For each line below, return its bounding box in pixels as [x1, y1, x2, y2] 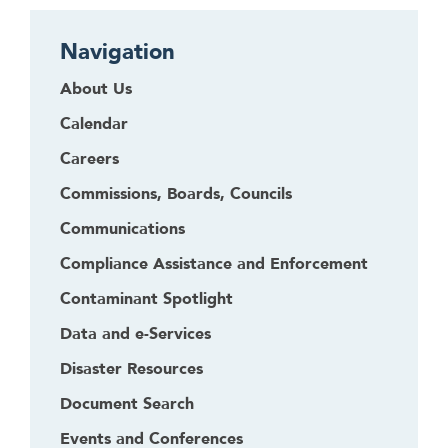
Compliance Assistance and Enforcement [60, 252, 368, 275]
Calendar [60, 112, 128, 135]
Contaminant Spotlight [60, 287, 233, 310]
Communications [60, 217, 185, 240]
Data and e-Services [60, 322, 211, 345]
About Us [60, 77, 132, 100]
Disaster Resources [60, 357, 203, 380]
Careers [60, 147, 119, 170]
